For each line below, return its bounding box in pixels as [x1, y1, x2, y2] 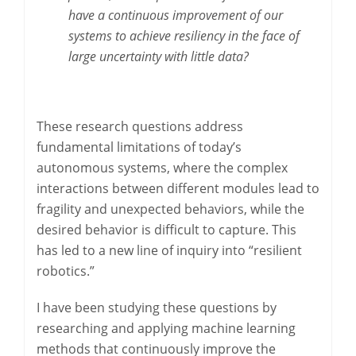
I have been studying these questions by [37, 299, 277, 316]
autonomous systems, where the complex [37, 159, 288, 176]
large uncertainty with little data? [68, 48, 249, 65]
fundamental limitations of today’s [37, 138, 242, 156]
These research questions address [37, 118, 243, 135]
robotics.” [37, 262, 95, 280]
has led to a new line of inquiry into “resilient [37, 242, 302, 259]
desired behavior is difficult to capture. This [37, 221, 296, 238]
